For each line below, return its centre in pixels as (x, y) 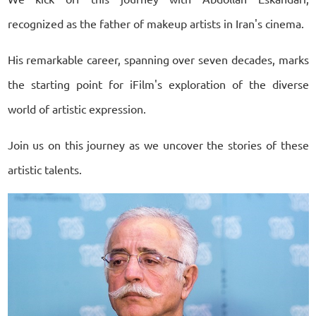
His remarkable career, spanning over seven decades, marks (158, 59)
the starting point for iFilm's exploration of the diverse (158, 84)
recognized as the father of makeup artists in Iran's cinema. (156, 23)
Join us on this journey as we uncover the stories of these (158, 144)
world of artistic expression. (77, 108)
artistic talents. (44, 169)
